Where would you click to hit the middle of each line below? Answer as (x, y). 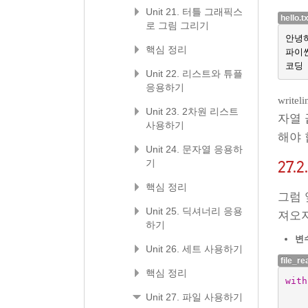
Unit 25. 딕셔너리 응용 (194, 211)
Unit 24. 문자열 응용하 (194, 149)
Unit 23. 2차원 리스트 (192, 111)
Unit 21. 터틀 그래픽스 (194, 12)
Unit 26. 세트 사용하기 (194, 249)
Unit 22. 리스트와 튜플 (194, 74)
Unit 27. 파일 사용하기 (194, 297)
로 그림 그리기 (177, 25)
